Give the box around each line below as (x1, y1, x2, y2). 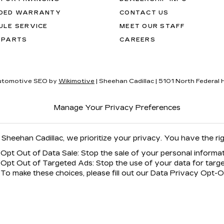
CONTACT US (119, 9, 169, 16)
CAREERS (119, 36, 155, 43)
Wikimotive (58, 77, 94, 84)
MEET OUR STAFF (119, 23, 185, 29)
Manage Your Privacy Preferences (53, 103, 180, 112)
